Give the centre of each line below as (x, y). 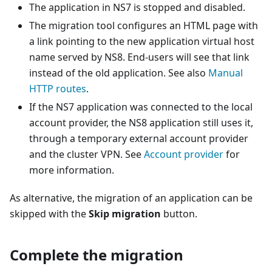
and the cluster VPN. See (87, 154)
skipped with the (49, 213)
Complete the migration (97, 254)
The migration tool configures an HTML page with (144, 25)
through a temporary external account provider (139, 138)
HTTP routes (58, 88)
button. (179, 213)
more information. (72, 170)
